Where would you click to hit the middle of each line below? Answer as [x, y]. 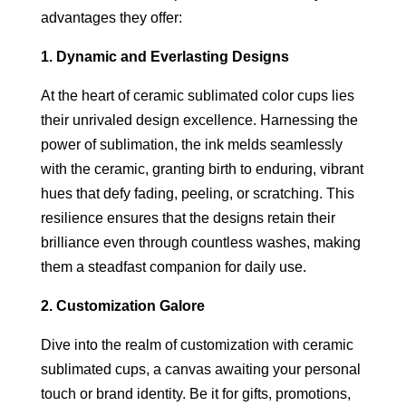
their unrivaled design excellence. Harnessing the [199, 120]
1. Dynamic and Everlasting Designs [164, 56]
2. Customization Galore [122, 305]
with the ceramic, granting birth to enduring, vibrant [202, 169]
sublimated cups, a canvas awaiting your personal [200, 369]
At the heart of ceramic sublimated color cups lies [197, 95]
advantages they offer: [111, 17]
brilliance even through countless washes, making [200, 242]
